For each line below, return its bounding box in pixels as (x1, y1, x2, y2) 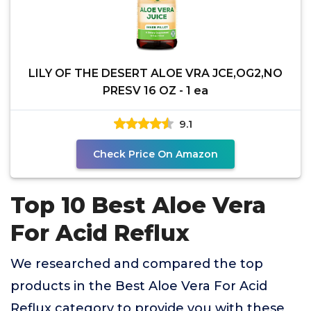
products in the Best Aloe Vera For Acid (10, 278, 267, 294)
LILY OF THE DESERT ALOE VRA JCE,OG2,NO (28, 67, 283, 80)
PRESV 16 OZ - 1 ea (103, 84, 208, 97)
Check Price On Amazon (93, 148, 218, 160)
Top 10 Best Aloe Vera (10, 192, 266, 219)
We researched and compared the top (10, 256, 263, 271)
